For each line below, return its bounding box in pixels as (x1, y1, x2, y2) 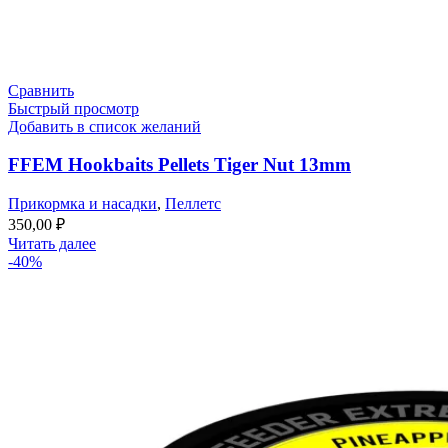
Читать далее (8, 235, 96, 253)
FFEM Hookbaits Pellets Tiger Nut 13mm (8, 154, 351, 176)
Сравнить (8, 81, 74, 99)
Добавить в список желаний (8, 117, 201, 135)
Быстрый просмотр (8, 99, 139, 117)
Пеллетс (165, 195, 221, 213)
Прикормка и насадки (8, 195, 157, 213)
